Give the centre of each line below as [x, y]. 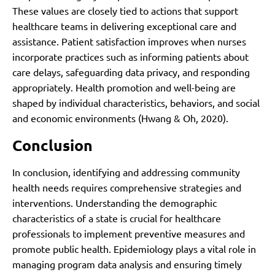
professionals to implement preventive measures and [129, 233]
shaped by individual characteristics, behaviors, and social [136, 103]
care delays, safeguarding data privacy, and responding [131, 72]
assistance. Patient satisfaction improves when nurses [129, 41]
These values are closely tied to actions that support [125, 11]
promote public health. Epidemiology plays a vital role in [134, 248]
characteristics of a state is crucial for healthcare [117, 218]
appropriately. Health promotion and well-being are [124, 87]
